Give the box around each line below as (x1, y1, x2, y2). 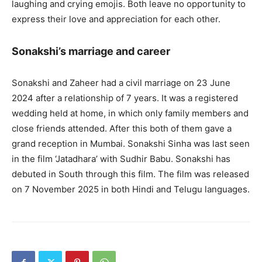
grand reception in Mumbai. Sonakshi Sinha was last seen (12, 138, 250, 149)
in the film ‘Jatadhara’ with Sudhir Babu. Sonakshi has (12, 153, 230, 164)
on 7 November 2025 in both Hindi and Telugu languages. (12, 184, 250, 195)
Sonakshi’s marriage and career (12, 45, 170, 57)
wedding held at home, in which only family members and (12, 108, 249, 119)
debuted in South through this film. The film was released (12, 168, 249, 180)
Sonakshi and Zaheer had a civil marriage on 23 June (12, 77, 230, 88)
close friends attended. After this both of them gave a (12, 123, 232, 134)
